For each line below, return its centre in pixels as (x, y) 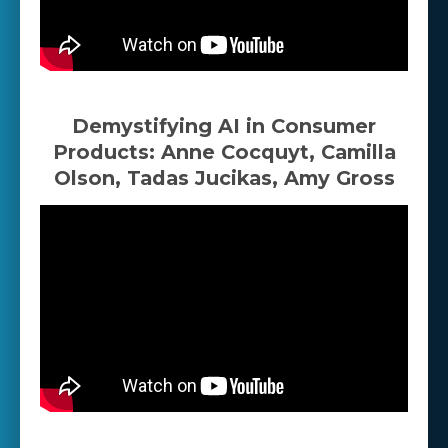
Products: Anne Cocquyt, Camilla (224, 152)
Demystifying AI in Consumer (224, 126)
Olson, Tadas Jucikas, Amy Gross (224, 178)
